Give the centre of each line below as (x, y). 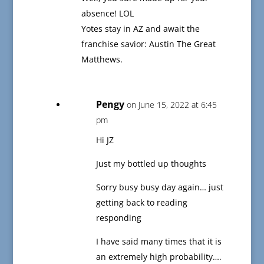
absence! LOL (107, 14)
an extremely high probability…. (159, 257)
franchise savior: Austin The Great (148, 44)
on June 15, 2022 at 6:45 (171, 105)
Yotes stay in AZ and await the (140, 29)
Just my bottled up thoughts (151, 164)
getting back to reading (141, 203)
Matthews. (102, 60)
